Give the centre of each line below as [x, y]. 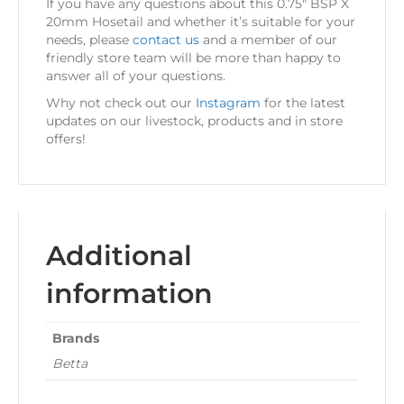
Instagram [228, 103]
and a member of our [268, 40]
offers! [66, 139]
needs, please [89, 40]
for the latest [303, 103]
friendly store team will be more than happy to [193, 58]
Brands [76, 339]
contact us [166, 40]
